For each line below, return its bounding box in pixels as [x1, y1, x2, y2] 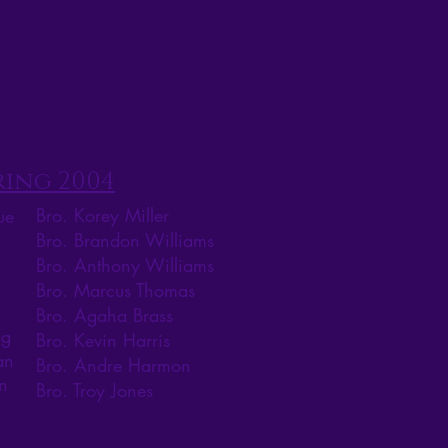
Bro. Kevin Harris [36, 328, 170, 353]
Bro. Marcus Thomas [36, 278, 195, 303]
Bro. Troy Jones [36, 378, 153, 403]
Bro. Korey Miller [36, 203, 169, 228]
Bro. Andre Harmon [36, 353, 191, 378]
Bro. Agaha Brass [36, 303, 173, 328]
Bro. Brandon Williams [36, 228, 214, 253]
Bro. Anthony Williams [36, 253, 214, 278]
